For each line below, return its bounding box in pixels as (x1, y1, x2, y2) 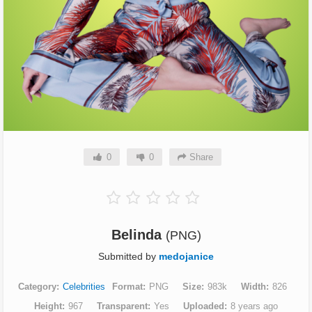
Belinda (111, 226, 166, 242)
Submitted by (98, 250, 159, 262)
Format (112, 281, 143, 292)
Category (18, 281, 56, 292)
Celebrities (63, 281, 105, 292)
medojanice (159, 250, 214, 262)
